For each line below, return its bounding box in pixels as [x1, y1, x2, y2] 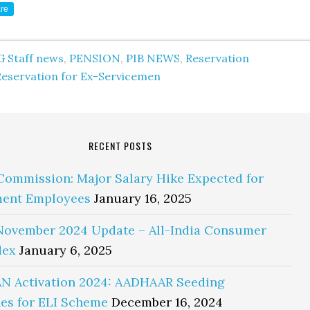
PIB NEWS [126, 51, 180, 65]
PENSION [69, 51, 120, 65]
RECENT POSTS [89, 138, 152, 153]
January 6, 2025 [19, 242, 112, 258]
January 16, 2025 [94, 190, 192, 206]
